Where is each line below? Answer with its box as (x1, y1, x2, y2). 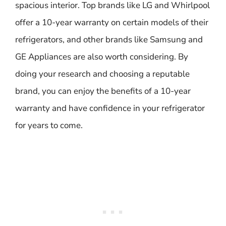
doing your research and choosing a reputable (15, 68, 190, 80)
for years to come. (15, 120, 83, 131)
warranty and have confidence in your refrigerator (15, 102, 205, 114)
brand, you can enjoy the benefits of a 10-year (15, 85, 191, 97)
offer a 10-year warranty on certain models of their (15, 17, 208, 28)
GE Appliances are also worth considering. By (15, 51, 188, 63)
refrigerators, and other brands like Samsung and (15, 34, 203, 45)
